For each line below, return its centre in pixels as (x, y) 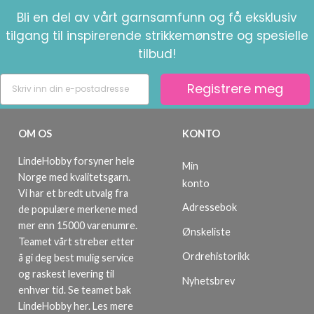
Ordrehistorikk (216, 256)
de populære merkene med (78, 209)
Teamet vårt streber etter (76, 241)
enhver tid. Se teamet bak (75, 289)
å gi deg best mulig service (76, 257)
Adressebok (210, 207)
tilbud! (157, 54)
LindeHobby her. (55, 306)
